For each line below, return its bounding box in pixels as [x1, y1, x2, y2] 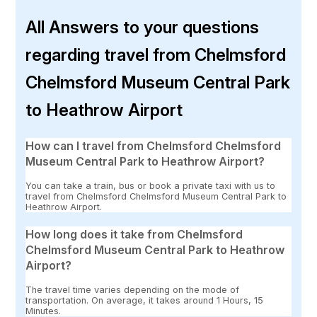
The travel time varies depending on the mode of [25, 284, 240, 296]
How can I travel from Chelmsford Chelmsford [25, 139, 282, 154]
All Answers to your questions [25, 17, 260, 38]
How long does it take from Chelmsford [25, 227, 243, 242]
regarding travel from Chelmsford [25, 45, 287, 66]
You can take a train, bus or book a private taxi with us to [25, 180, 276, 192]
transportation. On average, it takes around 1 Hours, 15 [25, 295, 264, 306]
